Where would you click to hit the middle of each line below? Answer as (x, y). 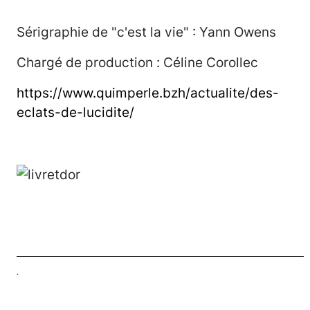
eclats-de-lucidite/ (75, 112)
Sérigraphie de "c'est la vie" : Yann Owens (148, 32)
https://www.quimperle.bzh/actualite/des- (148, 93)
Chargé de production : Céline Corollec (139, 63)
